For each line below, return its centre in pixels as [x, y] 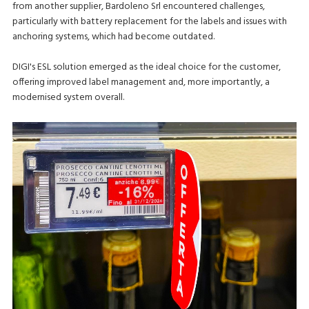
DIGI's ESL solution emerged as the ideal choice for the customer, [146, 67]
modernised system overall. [68, 97]
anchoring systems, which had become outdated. [113, 37]
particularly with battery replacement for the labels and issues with [149, 21]
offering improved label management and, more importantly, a [141, 82]
